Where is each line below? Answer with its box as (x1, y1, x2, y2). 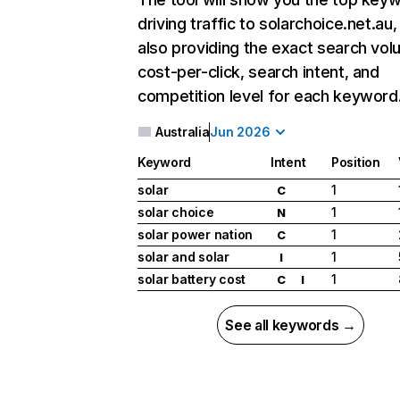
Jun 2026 (210, 124, 271, 139)
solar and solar (137, 249, 229, 265)
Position (331, 154, 380, 171)
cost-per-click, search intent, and (137, 62, 379, 81)
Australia (155, 124, 210, 139)
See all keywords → (225, 316, 356, 335)
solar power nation (137, 227, 253, 243)
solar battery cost (137, 271, 246, 287)
